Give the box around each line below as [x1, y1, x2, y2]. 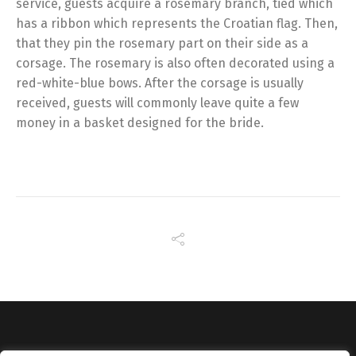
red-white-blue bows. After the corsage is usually [16, 75, 304, 91]
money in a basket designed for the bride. [16, 115, 264, 130]
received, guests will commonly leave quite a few [16, 95, 299, 110]
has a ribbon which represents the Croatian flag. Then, [16, 16, 338, 31]
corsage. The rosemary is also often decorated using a [16, 56, 335, 71]
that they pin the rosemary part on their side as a [16, 36, 308, 51]
